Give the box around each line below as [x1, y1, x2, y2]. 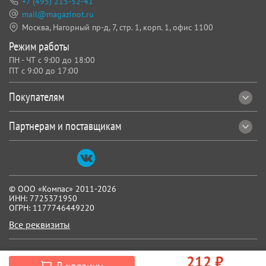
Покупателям [9, 88, 64, 104]
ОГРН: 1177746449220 [9, 202, 94, 213]
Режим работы [9, 38, 69, 54]
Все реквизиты [9, 218, 70, 230]
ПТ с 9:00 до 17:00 [9, 65, 78, 76]
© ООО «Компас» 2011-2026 [9, 183, 116, 194]
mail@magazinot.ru [22, 8, 94, 20]
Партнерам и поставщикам [9, 118, 121, 134]
